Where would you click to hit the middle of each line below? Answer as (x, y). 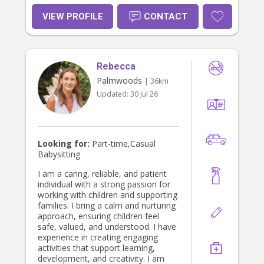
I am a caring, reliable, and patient (102, 174)
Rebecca (116, 67)
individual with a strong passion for (104, 184)
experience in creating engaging (98, 237)
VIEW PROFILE (72, 17)
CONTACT (165, 17)
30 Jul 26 (144, 94)
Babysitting (59, 154)
